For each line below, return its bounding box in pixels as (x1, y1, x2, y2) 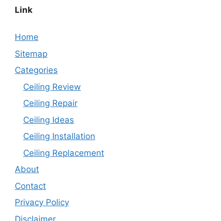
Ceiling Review (23, 81, 81, 92)
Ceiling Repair (23, 98, 77, 108)
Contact (15, 181, 46, 191)
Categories (15, 65, 58, 75)
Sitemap (15, 48, 47, 59)
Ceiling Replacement (23, 147, 104, 158)
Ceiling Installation (23, 131, 95, 141)
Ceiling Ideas (23, 114, 74, 125)
